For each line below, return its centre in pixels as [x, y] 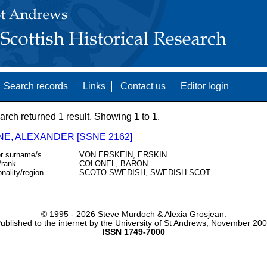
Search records [35, 86]
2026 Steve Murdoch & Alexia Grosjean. [151, 215]
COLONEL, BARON [113, 164]
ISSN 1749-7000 [133, 232]
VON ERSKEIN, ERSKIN [123, 155]
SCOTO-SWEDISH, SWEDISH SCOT [145, 173]
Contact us [143, 86]
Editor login [204, 86]
